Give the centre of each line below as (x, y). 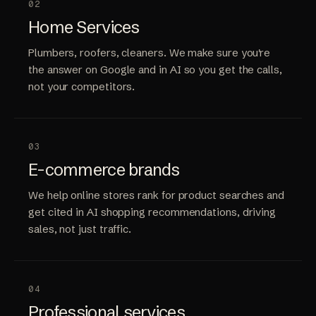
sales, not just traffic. (80, 229)
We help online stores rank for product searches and (156, 195)
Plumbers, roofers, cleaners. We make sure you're (150, 52)
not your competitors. (82, 86)
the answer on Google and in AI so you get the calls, (155, 69)
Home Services (84, 27)
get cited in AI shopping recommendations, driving (152, 212)
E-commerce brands (104, 169)
